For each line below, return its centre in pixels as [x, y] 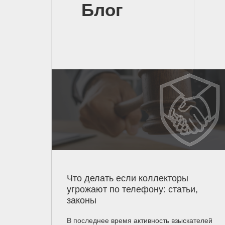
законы [82, 201]
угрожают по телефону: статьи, [132, 190]
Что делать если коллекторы [128, 179]
